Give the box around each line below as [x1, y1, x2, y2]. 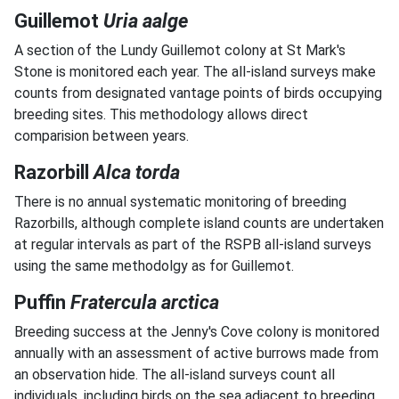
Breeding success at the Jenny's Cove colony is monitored [14, 323, 379, 340]
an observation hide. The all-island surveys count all [14, 366, 335, 383]
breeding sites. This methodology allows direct [14, 106, 308, 123]
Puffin [14, 291, 70, 313]
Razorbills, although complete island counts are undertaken [14, 215, 384, 232]
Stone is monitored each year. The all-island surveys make [14, 63, 376, 80]
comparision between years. [14, 127, 192, 144]
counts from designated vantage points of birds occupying [14, 85, 382, 102]
